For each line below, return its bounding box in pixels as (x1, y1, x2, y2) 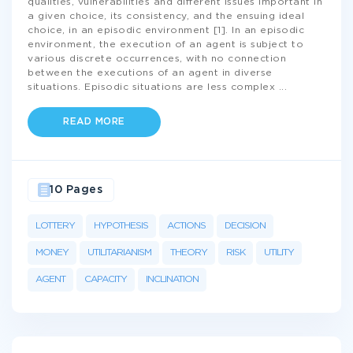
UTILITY (264, 248, 294, 257)
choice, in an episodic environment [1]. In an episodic (28, 26, 304, 35)
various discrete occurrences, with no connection (28, 54, 286, 63)
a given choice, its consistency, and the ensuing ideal (28, 12, 304, 20)
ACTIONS (167, 221, 206, 230)
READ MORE (63, 117, 125, 126)
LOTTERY (35, 221, 75, 230)
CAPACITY (84, 275, 127, 284)
